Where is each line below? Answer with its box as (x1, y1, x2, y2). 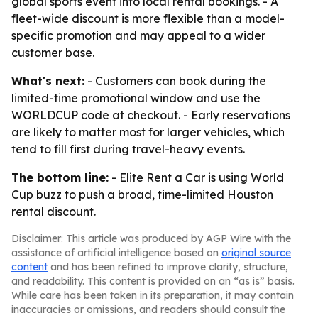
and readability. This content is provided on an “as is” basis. (11, 275, 295, 287)
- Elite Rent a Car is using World (109, 170, 284, 185)
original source (221, 246, 291, 259)
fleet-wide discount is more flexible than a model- (11, 11, 285, 26)
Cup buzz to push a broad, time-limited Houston (11, 187, 273, 202)
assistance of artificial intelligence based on (11, 246, 221, 259)
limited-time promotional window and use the (11, 91, 261, 105)
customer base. (11, 45, 94, 60)
